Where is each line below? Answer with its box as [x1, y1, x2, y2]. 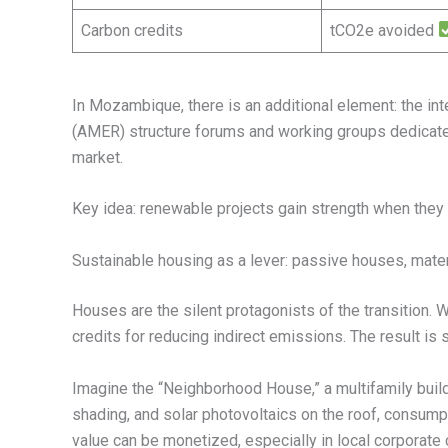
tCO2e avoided [330, 20, 438, 40]
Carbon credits [81, 20, 183, 40]
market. [72, 147, 123, 167]
